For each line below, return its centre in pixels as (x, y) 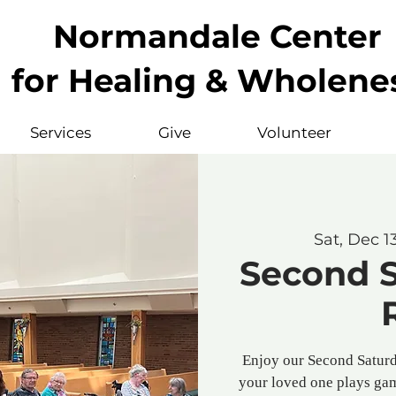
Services (61, 133)
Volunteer (294, 133)
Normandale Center (217, 36)
